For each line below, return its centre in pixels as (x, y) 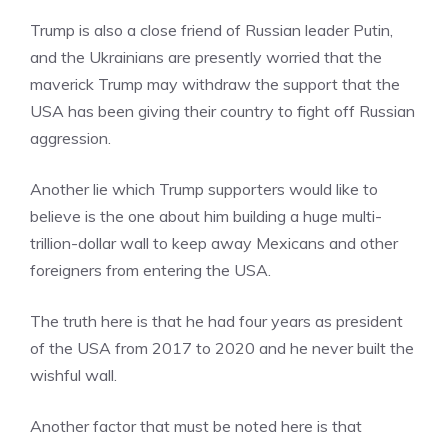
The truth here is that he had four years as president (216, 321)
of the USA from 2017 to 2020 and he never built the (222, 348)
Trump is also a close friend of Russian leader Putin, (211, 30)
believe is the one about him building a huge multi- (206, 216)
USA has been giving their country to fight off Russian (222, 111)
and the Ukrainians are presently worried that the (206, 57)
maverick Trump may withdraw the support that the (215, 84)
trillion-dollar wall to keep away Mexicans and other (214, 243)
